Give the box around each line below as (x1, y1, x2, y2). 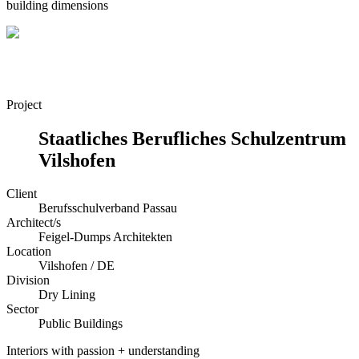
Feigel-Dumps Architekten (38, 230, 172, 244)
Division (6, 273, 50, 288)
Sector (6, 302, 38, 317)
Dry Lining (38, 288, 95, 302)
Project (6, 97, 42, 111)
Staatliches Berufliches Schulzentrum (38, 127, 346, 149)
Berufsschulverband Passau (38, 201, 177, 216)
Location (6, 244, 51, 259)
